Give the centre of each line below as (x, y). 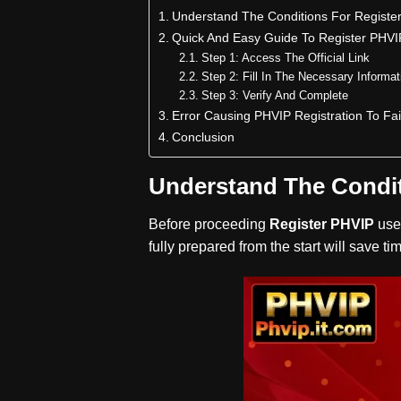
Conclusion (204, 137)
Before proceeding (208, 225)
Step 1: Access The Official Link (285, 58)
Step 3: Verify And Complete (274, 96)
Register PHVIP (322, 225)
